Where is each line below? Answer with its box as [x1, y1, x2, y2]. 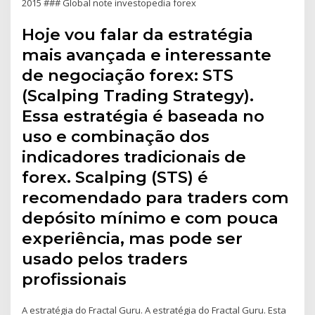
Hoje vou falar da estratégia [22, 25, 254, 45]
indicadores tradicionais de [22, 147, 247, 167]
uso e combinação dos [22, 127, 210, 147]
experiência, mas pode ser [22, 229, 243, 249]
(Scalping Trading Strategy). [22, 86, 255, 106]
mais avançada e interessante [22, 45, 272, 65]
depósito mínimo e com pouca [22, 208, 279, 229]
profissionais [22, 269, 127, 290]
